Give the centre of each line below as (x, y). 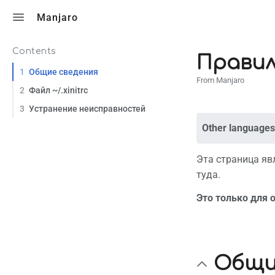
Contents (34, 51)
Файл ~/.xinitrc (58, 90)
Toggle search (218, 17)
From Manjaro (220, 80)
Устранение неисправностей (87, 108)
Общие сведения (64, 72)
